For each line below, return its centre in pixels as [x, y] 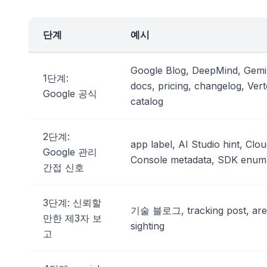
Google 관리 [70, 152]
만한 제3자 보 [72, 218]
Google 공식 [70, 93]
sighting [148, 226]
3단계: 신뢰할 [72, 202]
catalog [147, 101]
